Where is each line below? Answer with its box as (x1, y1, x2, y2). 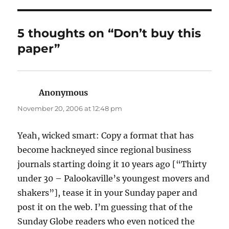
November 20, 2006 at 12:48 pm (17, 104, 123, 113)
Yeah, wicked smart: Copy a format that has (17, 130, 194, 141)
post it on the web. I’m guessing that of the (17, 202, 193, 213)
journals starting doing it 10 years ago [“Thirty (17, 159, 207, 170)
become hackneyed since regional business (17, 145, 192, 155)
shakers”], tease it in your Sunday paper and (17, 188, 198, 198)
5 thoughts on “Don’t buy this (17, 26, 201, 41)
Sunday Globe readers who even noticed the (17, 216, 195, 227)
